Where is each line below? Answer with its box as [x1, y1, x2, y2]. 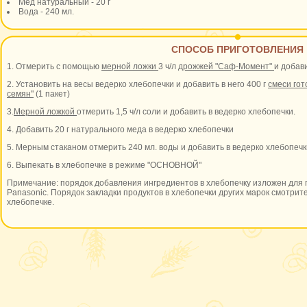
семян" [7, 89, 34, 99]
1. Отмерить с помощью [7, 62, 101, 71]
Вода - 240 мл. [19, 7, 74, 16]
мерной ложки [101, 62, 158, 71]
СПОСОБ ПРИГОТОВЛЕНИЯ [171, 44, 304, 55]
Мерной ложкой [14, 107, 77, 116]
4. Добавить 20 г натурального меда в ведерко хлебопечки [7, 125, 234, 134]
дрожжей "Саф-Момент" [178, 62, 274, 71]
